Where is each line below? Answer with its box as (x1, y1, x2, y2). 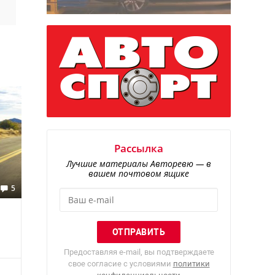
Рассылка (114, 141, 163, 156)
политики (172, 259, 210, 269)
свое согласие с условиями (68, 259, 173, 269)
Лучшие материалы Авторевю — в (66, 158, 211, 170)
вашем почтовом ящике (88, 168, 189, 180)
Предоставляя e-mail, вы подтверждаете (63, 247, 214, 257)
